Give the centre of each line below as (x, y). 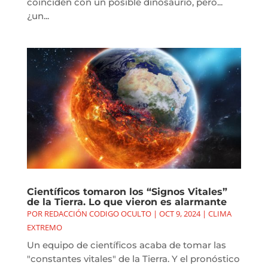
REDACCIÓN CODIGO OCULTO (98, 213)
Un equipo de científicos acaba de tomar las (126, 245)
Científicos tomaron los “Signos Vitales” (127, 191)
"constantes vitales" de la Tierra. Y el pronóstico (133, 258)
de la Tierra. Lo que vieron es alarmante (127, 202)
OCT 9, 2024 (179, 213)
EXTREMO (44, 227)
